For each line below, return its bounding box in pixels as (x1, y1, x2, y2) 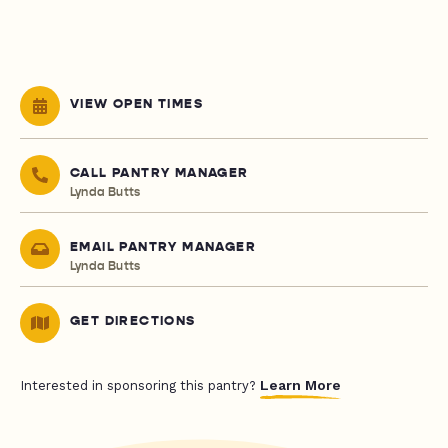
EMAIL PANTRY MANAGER (70, 239, 256, 256)
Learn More (260, 377, 341, 394)
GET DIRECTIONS (70, 313, 196, 330)
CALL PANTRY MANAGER (70, 165, 249, 182)
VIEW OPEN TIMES (70, 96, 203, 113)
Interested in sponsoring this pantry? (20, 378, 260, 394)
